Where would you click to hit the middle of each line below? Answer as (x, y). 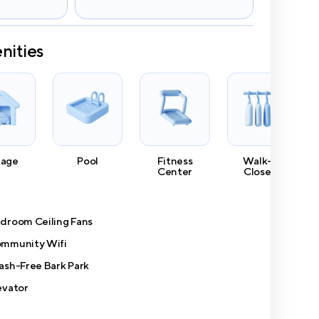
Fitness (175, 160)
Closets (262, 171)
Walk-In (262, 160)
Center (175, 171)
